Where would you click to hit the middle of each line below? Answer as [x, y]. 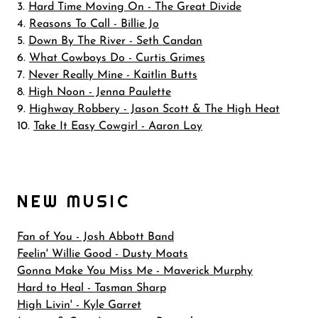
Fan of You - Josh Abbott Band [95, 237]
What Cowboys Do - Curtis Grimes [117, 58]
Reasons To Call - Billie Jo [94, 24]
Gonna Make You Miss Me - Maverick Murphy [135, 271]
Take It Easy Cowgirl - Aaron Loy [118, 126]
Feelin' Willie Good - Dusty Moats [103, 254]
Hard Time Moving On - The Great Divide [135, 7]
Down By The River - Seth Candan [115, 41]
